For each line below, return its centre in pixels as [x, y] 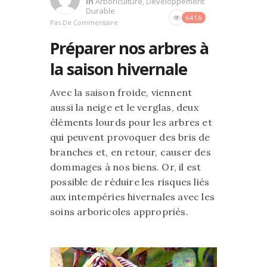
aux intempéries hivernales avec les [132, 197]
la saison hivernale [119, 69]
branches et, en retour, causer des [131, 152]
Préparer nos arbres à [129, 48]
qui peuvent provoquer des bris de [130, 137]
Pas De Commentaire [84, 22]
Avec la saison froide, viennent [121, 92]
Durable [100, 11]
